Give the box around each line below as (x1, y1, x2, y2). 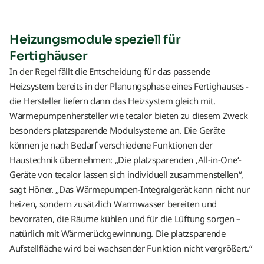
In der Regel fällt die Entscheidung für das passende (9, 65, 210, 77)
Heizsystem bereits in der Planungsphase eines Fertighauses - (9, 80, 249, 92)
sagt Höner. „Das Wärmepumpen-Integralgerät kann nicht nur (9, 183, 250, 195)
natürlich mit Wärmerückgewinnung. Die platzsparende (9, 227, 226, 239)
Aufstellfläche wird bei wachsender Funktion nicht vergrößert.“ (9, 242, 252, 254)
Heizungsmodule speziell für (9, 31, 181, 47)
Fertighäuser (9, 48, 88, 64)
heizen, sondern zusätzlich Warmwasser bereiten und (9, 197, 217, 210)
